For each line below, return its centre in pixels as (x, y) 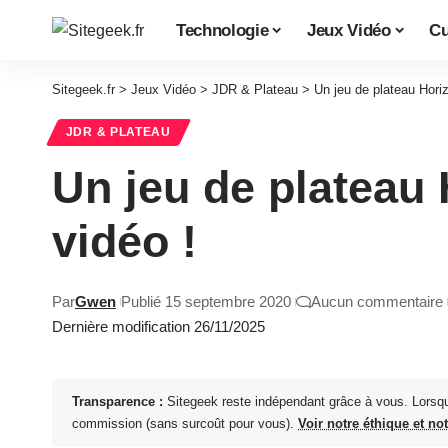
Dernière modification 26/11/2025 (158, 327)
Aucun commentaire (377, 302)
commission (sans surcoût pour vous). (185, 424)
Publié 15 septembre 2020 (206, 302)
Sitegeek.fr (83, 89)
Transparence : (117, 402)
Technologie (222, 30)
